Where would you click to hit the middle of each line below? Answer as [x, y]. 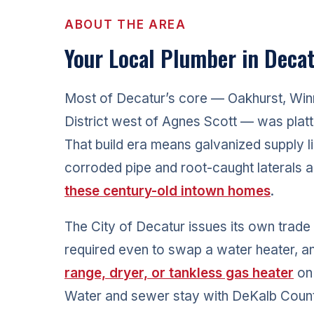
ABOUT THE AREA [125, 24]
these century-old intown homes [168, 191]
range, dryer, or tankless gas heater [179, 273]
